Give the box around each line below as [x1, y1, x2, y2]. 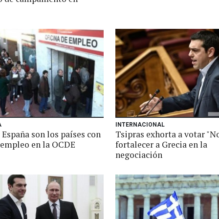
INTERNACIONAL [115, 121, 165, 128]
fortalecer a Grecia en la [115, 139, 207, 150]
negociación [115, 149, 162, 160]
